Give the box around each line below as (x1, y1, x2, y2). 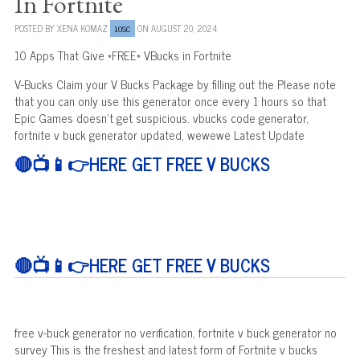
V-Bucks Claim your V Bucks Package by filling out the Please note (14, 73, 336, 94)
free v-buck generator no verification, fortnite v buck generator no (14, 321, 337, 342)
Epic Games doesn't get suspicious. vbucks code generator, (14, 107, 309, 128)
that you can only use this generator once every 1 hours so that (14, 90, 326, 111)
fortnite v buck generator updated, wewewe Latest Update (14, 124, 305, 145)
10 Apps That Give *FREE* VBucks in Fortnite (14, 44, 231, 65)
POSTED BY (14, 20, 57, 35)
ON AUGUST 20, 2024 (134, 20, 218, 35)
